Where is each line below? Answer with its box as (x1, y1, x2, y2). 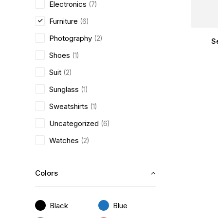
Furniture (49, 17, 78, 26)
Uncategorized (49, 119, 99, 128)
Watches (49, 136, 79, 145)
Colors (35, 168, 58, 178)
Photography (49, 34, 92, 43)
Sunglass (49, 85, 79, 94)
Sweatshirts (49, 102, 88, 111)
